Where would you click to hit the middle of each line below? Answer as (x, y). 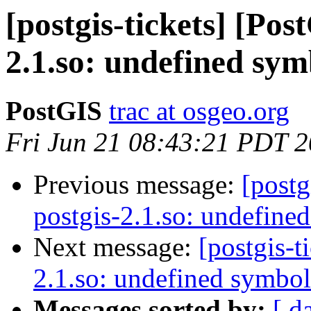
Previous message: (137, 185)
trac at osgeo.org (199, 111)
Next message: (116, 247)
